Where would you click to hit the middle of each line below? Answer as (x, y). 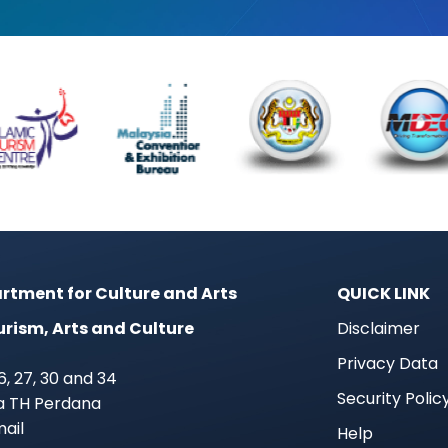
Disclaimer (378, 328)
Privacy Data (387, 363)
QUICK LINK (383, 293)
